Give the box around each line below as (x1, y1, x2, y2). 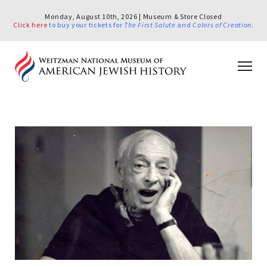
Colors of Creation (193, 20, 252, 29)
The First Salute (124, 20, 178, 29)
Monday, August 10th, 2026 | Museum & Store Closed (45, 11, 222, 21)
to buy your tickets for (47, 20, 125, 29)
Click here (13, 20, 48, 29)
